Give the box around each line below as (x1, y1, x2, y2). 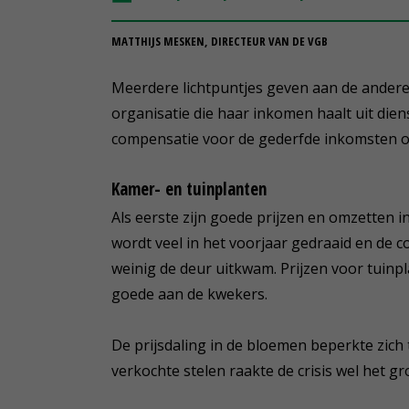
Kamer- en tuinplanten (111, 176, 267, 201)
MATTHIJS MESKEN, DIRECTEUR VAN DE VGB (111, 32, 328, 49)
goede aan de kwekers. (111, 283, 267, 304)
